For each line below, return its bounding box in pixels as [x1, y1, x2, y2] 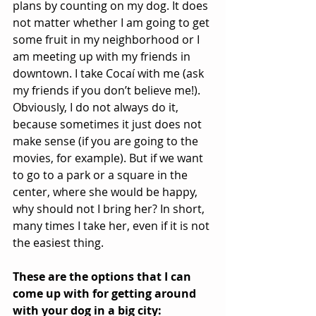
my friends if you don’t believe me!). [13, 83, 203, 98]
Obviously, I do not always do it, [13, 99, 181, 115]
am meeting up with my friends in [13, 49, 193, 64]
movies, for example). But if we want [13, 150, 206, 166]
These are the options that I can [13, 269, 194, 284]
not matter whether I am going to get [13, 15, 212, 30]
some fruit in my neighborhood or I [13, 32, 202, 47]
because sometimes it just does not [13, 116, 205, 132]
